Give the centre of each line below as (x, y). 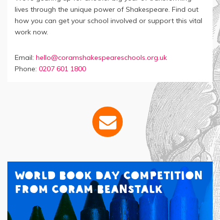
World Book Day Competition (109, 175)
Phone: (27, 69)
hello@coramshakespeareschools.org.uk (101, 57)
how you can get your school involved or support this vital (109, 21)
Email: (25, 57)
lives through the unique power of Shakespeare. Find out (107, 10)
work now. (31, 32)
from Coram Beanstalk (89, 189)
